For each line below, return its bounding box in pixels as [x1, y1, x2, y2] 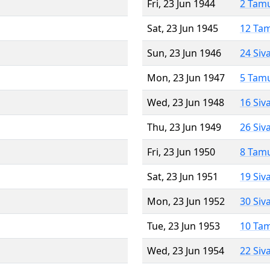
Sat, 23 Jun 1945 [147, 21, 218, 35]
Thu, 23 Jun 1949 [147, 120, 221, 134]
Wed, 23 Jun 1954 [147, 243, 224, 257]
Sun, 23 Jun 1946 [147, 46, 221, 60]
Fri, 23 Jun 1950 [147, 145, 215, 159]
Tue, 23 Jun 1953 [147, 219, 220, 233]
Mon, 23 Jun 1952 [147, 194, 225, 208]
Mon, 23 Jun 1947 [147, 71, 225, 84]
